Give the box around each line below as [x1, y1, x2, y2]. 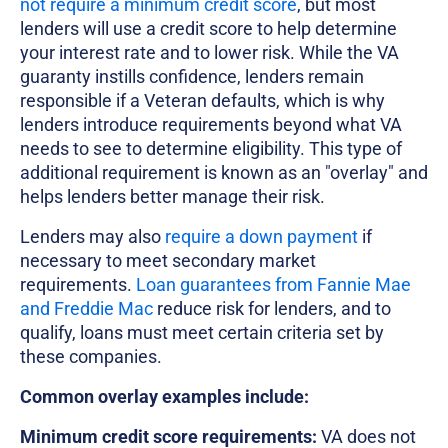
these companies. [20, 346, 162, 368]
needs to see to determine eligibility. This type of [20, 138, 402, 160]
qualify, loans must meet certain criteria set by [20, 322, 384, 344]
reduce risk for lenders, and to [153, 298, 391, 320]
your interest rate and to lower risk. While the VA [20, 42, 399, 64]
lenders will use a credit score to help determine [20, 18, 397, 40]
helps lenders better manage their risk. [20, 186, 325, 208]
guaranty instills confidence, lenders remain [20, 66, 364, 88]
